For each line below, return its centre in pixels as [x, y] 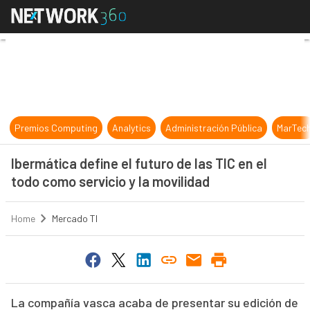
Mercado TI [74, 219]
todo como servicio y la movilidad [110, 181]
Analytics [132, 128]
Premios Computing [56, 128]
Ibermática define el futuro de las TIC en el [139, 163]
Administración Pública [214, 128]
